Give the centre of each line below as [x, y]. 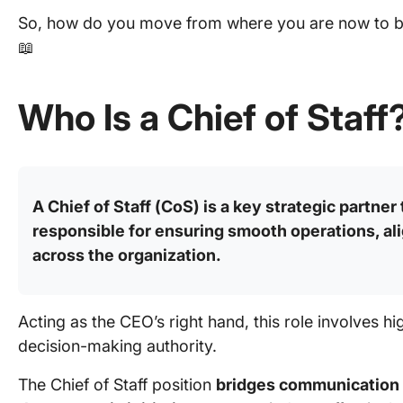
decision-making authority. [117, 346]
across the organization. [127, 255]
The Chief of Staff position [117, 385]
